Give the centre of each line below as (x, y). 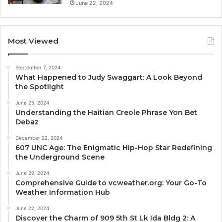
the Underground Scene (60, 157)
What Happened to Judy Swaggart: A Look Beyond (109, 78)
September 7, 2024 (38, 68)
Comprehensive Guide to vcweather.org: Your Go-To (111, 183)
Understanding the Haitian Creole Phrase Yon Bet (106, 113)
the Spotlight (40, 87)
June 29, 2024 (32, 173)
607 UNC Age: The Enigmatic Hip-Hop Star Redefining (114, 148)
